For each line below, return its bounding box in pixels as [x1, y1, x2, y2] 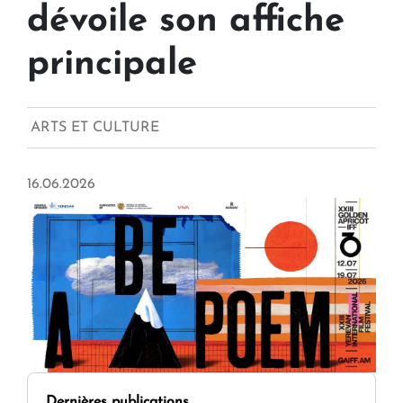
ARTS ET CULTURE [31, 121, 159, 136]
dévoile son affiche [27, 4, 345, 40]
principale [27, 47, 197, 84]
